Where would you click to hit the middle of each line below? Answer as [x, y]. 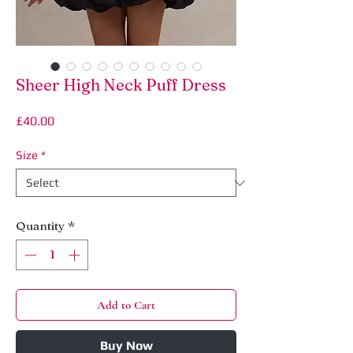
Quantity [40, 226]
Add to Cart [126, 305]
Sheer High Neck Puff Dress [121, 85]
